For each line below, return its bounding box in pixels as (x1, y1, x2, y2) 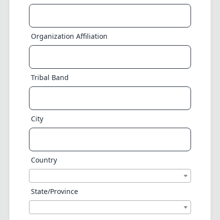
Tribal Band (30, 73, 69, 82)
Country (30, 155, 57, 165)
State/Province (30, 187, 78, 196)
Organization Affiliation (30, 31, 108, 41)
